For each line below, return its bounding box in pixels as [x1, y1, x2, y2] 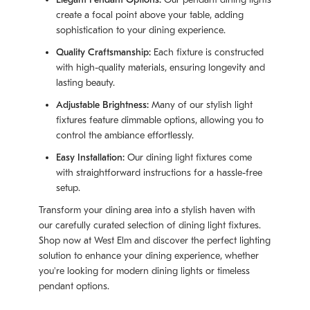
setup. [56, 182, 80, 194]
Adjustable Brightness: [56, 99, 149, 111]
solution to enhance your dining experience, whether [39, 250, 259, 262]
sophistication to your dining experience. [56, 24, 226, 36]
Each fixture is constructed [151, 46, 264, 58]
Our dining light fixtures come [125, 152, 252, 163]
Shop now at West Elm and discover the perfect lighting [39, 235, 271, 246]
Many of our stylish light [149, 99, 253, 111]
